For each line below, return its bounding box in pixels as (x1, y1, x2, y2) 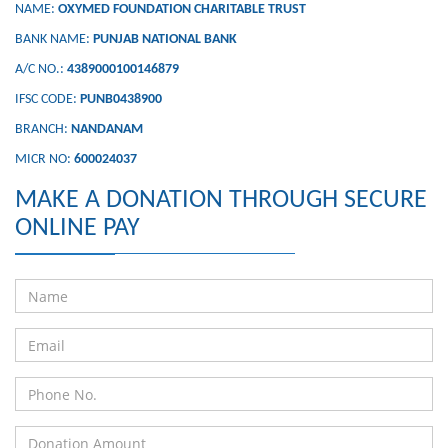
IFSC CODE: (15, 92, 80, 107)
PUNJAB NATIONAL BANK (93, 32, 237, 47)
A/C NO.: (15, 62, 67, 77)
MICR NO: (15, 152, 74, 167)
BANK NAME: (15, 32, 93, 47)
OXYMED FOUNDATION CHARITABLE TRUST (58, 2, 306, 17)
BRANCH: (15, 122, 71, 137)
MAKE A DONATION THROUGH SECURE (15, 187, 427, 214)
